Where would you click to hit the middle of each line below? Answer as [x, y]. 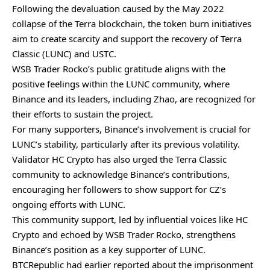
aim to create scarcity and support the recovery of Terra [127, 39]
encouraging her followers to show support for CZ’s [119, 190]
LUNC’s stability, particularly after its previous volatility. [126, 144]
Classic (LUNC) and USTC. [64, 54]
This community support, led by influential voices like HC [130, 220]
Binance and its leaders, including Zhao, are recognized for [134, 99]
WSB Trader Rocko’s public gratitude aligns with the [119, 69]
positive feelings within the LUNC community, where [121, 84]
